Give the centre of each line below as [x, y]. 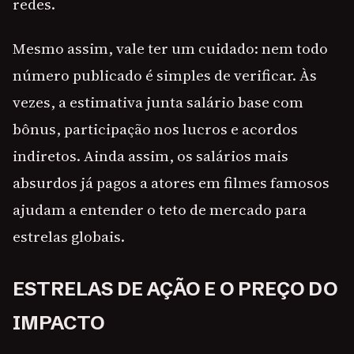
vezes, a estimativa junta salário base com [158, 102]
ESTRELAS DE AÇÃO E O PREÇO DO [175, 289]
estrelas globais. [69, 237]
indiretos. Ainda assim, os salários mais [151, 156]
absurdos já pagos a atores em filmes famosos [171, 183]
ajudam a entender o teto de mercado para [160, 210]
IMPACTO [58, 323]
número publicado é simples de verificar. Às [165, 75]
